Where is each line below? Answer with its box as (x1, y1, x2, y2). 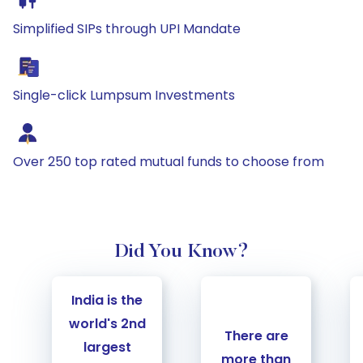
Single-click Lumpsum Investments (13, 86, 235, 105)
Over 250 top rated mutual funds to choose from (13, 152, 324, 171)
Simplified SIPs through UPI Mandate (13, 19, 241, 38)
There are (224, 326, 288, 345)
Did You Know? (114, 242, 249, 262)
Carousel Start (12, 275, 105, 294)
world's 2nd (68, 314, 146, 333)
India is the (71, 291, 143, 310)
